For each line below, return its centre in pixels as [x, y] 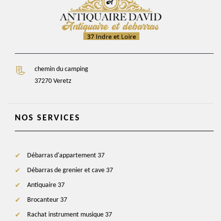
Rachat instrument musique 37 [70, 215]
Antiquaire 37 [46, 185]
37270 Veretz [53, 81]
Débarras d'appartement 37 [66, 155]
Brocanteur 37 [47, 200]
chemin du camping [61, 69]
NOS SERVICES [48, 118]
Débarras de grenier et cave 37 [70, 170]
